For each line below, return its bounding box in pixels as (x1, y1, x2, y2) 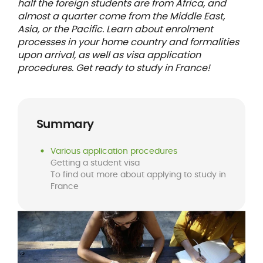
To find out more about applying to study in (50, 168, 226, 180)
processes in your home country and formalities (17, 35, 239, 49)
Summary (36, 116, 95, 132)
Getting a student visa (50, 157, 140, 168)
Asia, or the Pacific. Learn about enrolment (17, 22, 213, 36)
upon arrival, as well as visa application (17, 48, 201, 62)
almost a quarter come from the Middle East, (17, 9, 225, 23)
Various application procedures (50, 145, 177, 157)
